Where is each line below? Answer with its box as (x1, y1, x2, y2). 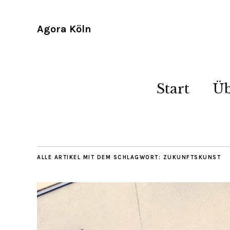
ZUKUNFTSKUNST (163, 154, 221, 161)
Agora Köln (37, 23, 91, 35)
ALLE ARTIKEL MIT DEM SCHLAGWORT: (37, 154, 163, 161)
